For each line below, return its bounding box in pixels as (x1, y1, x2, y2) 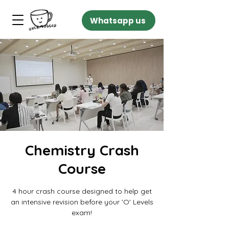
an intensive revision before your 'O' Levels (10, 197, 153, 207)
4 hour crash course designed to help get (12, 187, 152, 196)
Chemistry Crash (25, 141, 139, 159)
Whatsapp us (89, 15, 146, 26)
